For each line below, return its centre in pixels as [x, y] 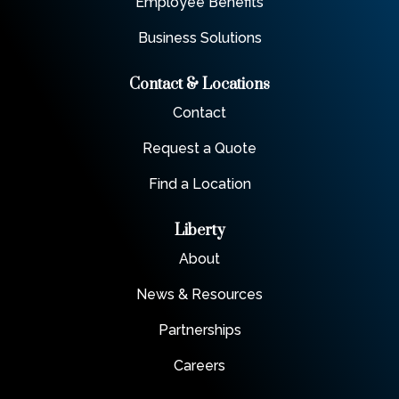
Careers [199, 366]
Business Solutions [199, 38]
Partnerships [199, 330]
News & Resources [199, 295]
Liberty [199, 231]
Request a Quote [199, 149]
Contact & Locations [199, 85]
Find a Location [199, 184]
